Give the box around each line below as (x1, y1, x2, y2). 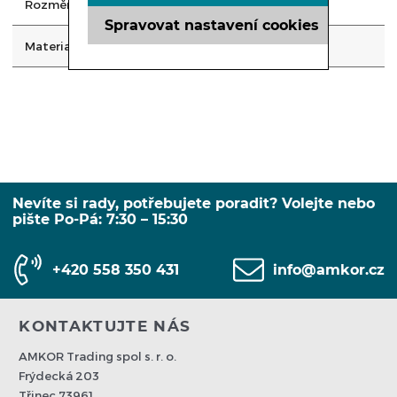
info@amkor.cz (273, 261, 385, 278)
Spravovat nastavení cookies (105, 16, 320, 34)
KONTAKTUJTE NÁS (19, 317, 191, 336)
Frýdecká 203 (19, 369, 100, 384)
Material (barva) (25, 39, 118, 54)
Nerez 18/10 (196, 39, 262, 54)
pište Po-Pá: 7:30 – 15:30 (12, 211, 188, 229)
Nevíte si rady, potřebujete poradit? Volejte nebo (12, 195, 375, 213)
